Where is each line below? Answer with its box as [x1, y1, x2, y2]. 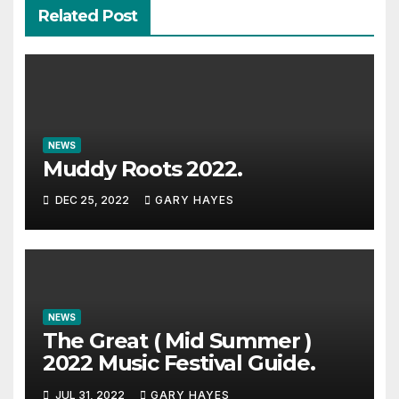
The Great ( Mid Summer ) [42, 328, 312, 354]
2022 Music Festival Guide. [42, 350, 315, 377]
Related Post [37, 6, 137, 27]
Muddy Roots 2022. [42, 155, 242, 182]
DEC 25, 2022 [52, 193, 132, 208]
